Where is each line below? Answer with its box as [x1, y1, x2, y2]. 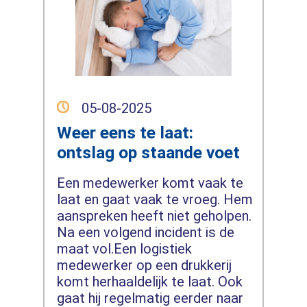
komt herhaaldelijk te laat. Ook [56, 273, 243, 290]
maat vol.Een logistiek [56, 240, 192, 257]
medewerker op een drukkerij [56, 256, 232, 273]
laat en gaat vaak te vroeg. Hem [56, 191, 253, 208]
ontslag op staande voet [56, 142, 240, 162]
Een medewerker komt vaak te [56, 174, 243, 191]
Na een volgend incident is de [56, 223, 234, 241]
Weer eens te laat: [56, 122, 193, 143]
